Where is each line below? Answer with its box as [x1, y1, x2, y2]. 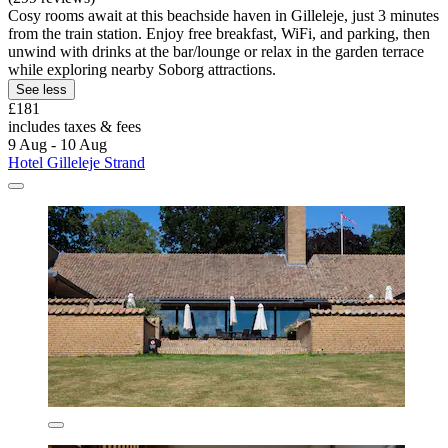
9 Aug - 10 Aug [8, 136, 107, 154]
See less [16, 82, 67, 98]
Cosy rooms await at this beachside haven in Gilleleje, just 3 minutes [8, 7, 439, 25]
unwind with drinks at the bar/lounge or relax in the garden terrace [8, 43, 424, 61]
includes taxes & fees [8, 118, 141, 136]
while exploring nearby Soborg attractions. [8, 61, 276, 79]
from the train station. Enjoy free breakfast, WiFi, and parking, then [8, 25, 430, 43]
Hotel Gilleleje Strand [8, 154, 145, 172]
